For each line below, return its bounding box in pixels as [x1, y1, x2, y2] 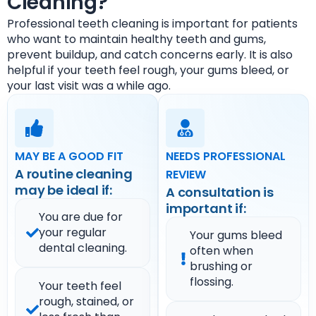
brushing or [190, 258, 253, 274]
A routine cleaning [15, 165, 133, 183]
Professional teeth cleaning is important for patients [7, 16, 298, 32]
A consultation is [166, 183, 274, 201]
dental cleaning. [39, 240, 127, 256]
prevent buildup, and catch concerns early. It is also [7, 47, 293, 63]
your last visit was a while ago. [7, 78, 171, 94]
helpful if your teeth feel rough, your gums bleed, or [7, 62, 289, 78]
